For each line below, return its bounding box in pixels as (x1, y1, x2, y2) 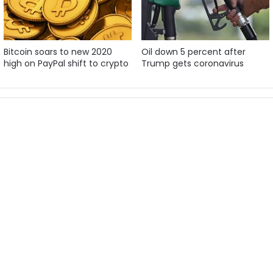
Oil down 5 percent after (141, 45, 246, 58)
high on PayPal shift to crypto (4, 57, 129, 69)
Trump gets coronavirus (141, 57, 244, 69)
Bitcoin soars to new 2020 (4, 45, 112, 58)
